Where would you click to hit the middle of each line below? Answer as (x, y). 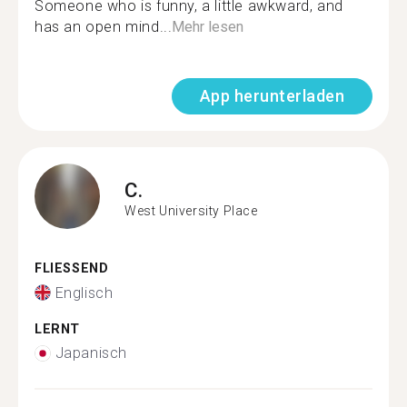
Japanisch (91, 353)
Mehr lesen (208, 27)
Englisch (84, 293)
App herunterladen (272, 96)
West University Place (191, 210)
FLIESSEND (67, 268)
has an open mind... (104, 27)
